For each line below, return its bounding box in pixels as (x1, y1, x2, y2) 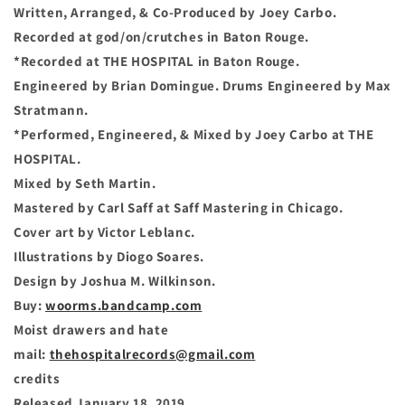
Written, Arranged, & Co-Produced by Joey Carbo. (14, 4, 337, 21)
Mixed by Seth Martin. (14, 174, 156, 192)
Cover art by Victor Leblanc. (14, 223, 195, 240)
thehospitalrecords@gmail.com (49, 345, 256, 363)
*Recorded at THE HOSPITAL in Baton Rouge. (14, 52, 300, 70)
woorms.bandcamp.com (45, 297, 202, 314)
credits (14, 370, 61, 387)
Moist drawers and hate (14, 321, 169, 338)
